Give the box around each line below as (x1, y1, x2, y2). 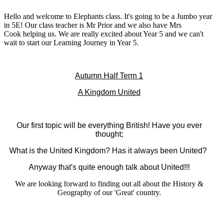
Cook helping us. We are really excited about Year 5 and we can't (4, 29, 203, 38)
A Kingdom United (77, 88, 141, 96)
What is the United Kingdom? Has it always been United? (9, 146, 209, 155)
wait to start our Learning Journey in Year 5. (4, 38, 139, 47)
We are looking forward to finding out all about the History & (15, 179, 203, 188)
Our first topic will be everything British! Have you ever (16, 121, 202, 129)
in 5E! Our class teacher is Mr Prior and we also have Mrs (4, 20, 182, 29)
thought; (95, 129, 123, 138)
